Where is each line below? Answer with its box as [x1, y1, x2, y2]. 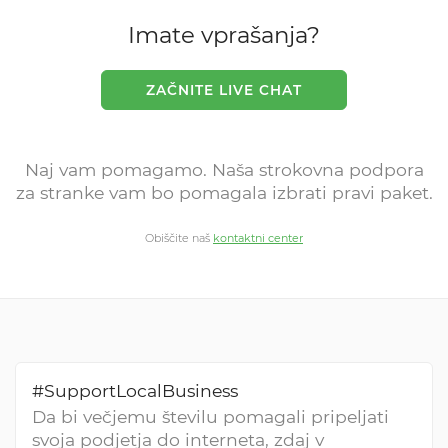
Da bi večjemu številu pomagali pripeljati [31, 406, 389, 428]
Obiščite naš [145, 231, 213, 246]
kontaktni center [213, 231, 303, 246]
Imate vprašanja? [128, 21, 320, 50]
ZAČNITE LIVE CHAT [146, 81, 303, 98]
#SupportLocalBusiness [31, 380, 238, 402]
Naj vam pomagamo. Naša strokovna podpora [24, 158, 424, 180]
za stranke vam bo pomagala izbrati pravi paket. [15, 181, 433, 203]
